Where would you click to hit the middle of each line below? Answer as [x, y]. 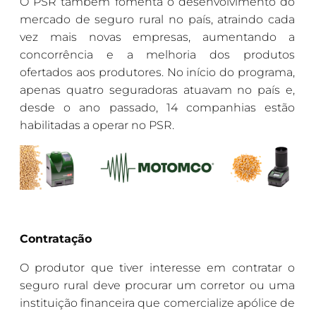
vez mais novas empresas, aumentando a [157, 37]
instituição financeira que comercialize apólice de [157, 303]
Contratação [56, 239]
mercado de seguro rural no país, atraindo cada [157, 19]
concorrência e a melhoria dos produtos [157, 54]
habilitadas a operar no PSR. [97, 125]
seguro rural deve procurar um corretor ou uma [157, 286]
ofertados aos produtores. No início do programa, [157, 72]
